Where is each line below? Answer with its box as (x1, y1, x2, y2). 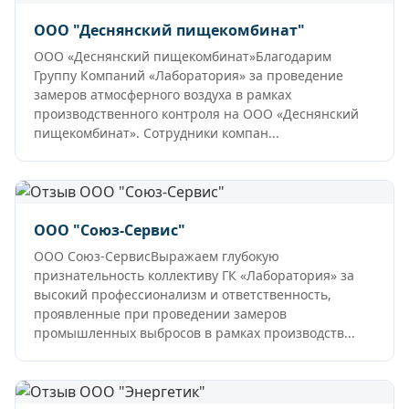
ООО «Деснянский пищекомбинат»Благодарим (34, 47, 331, 66)
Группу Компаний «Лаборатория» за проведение (34, 67, 343, 85)
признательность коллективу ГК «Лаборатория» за (34, 267, 354, 285)
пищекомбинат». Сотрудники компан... (34, 124, 279, 142)
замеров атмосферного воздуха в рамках (34, 86, 291, 104)
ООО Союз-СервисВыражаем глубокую (34, 247, 279, 266)
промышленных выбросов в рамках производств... (34, 324, 355, 342)
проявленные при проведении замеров (34, 305, 287, 323)
